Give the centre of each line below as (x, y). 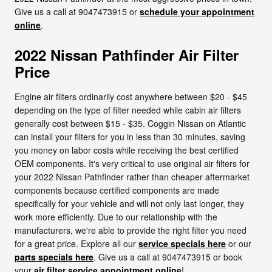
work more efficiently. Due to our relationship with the (116, 216)
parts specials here (54, 257)
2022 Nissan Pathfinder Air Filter (127, 54)
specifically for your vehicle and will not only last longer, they (129, 203)
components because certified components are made (117, 190)
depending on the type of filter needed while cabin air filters (128, 110)
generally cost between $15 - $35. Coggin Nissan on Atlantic (130, 123)
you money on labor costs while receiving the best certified (127, 150)
